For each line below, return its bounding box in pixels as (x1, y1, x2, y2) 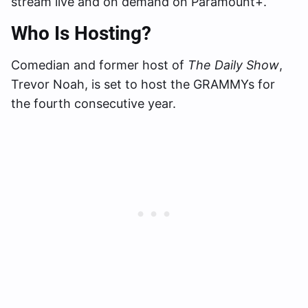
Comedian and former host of (11, 57, 188, 72)
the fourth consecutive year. (11, 96, 176, 111)
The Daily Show (188, 57, 279, 72)
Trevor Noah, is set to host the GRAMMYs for (11, 76, 275, 91)
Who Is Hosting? (11, 21, 151, 45)
